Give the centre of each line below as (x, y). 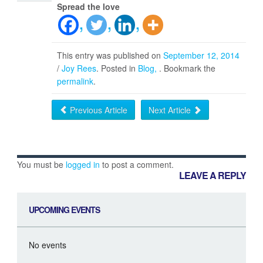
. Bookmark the (188, 68)
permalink (75, 81)
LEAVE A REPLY (213, 175)
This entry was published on (110, 55)
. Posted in (117, 68)
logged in (83, 164)
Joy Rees (79, 68)
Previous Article (97, 109)
